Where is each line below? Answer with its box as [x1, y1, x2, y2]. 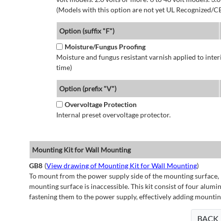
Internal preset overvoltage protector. [56, 110, 171, 119]
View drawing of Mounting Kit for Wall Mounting [46, 161, 197, 170]
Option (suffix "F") [59, 27, 114, 36]
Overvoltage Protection [64, 100, 137, 109]
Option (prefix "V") [59, 84, 116, 93]
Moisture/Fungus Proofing [64, 42, 146, 51]
